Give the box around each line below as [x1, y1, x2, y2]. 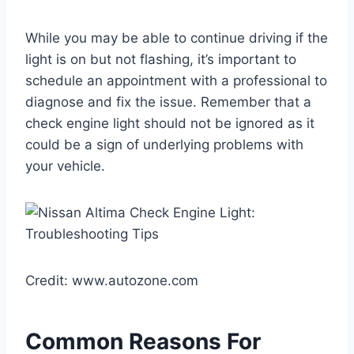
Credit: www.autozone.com [25, 272, 198, 288]
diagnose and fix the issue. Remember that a [25, 93, 311, 110]
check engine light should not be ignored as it [25, 115, 314, 131]
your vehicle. [25, 157, 105, 174]
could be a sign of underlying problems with [25, 136, 303, 153]
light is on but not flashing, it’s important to [25, 51, 296, 67]
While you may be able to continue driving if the [25, 29, 328, 46]
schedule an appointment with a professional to [25, 72, 327, 88]
